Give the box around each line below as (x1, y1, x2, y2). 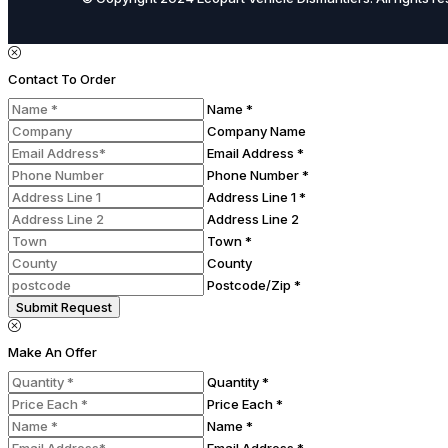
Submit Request (16, 298, 112, 315)
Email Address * (207, 144, 304, 161)
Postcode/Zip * (207, 276, 301, 293)
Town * (207, 232, 252, 249)
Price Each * (207, 396, 283, 413)
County (207, 254, 252, 271)
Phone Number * (207, 166, 309, 183)
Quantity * (207, 374, 269, 391)
